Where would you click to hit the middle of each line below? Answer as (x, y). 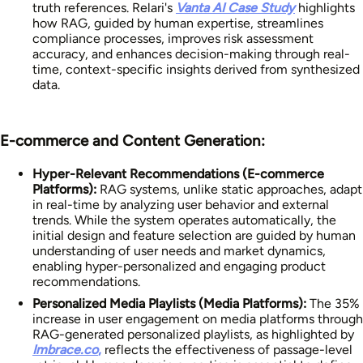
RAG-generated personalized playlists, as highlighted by (193, 334)
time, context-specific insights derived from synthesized (196, 69)
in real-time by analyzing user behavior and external (181, 204)
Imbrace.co (65, 349)
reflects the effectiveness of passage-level (227, 349)
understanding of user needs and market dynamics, (179, 250)
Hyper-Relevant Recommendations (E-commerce (178, 173)
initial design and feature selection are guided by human (194, 235)
